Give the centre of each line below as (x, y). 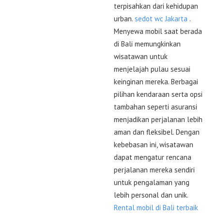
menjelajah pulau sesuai (152, 69)
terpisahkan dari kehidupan (156, 6)
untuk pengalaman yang (152, 182)
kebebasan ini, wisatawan (154, 144)
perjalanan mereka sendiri (154, 170)
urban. (124, 18)
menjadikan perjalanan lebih (158, 119)
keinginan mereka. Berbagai (156, 81)
